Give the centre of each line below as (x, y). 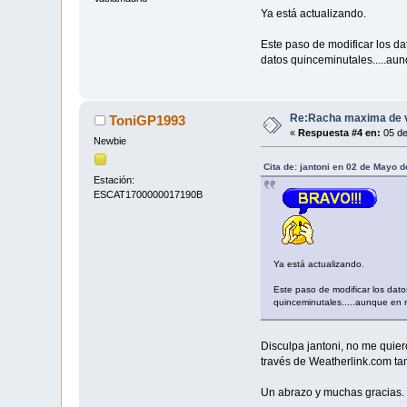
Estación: (114, 180)
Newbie (110, 140)
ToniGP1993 (147, 120)
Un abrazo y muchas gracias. (332, 392)
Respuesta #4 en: (340, 132)
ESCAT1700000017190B (149, 195)
